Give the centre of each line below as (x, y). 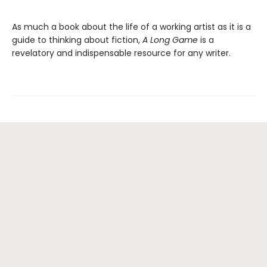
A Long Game (170, 40)
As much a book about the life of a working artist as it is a (131, 27)
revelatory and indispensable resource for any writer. (121, 53)
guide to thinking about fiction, (77, 40)
